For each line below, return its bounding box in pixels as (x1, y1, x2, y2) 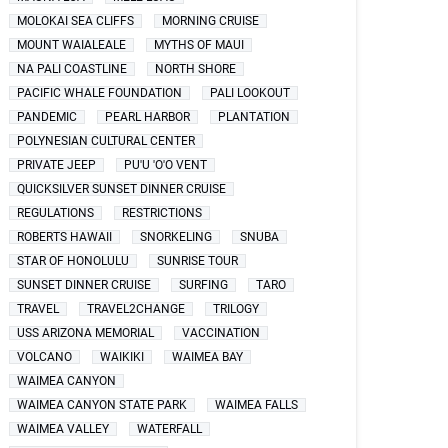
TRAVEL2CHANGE (87, 302, 186, 316)
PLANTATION (218, 110, 291, 124)
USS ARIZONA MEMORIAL (17, 326, 155, 340)
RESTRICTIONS (122, 206, 203, 220)
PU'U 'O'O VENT (124, 158, 208, 172)
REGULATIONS (17, 206, 95, 220)
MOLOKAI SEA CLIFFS (17, 14, 135, 28)
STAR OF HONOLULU (17, 254, 130, 268)
